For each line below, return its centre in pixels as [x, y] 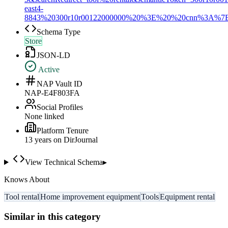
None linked [44, 117]
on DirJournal [75, 140]
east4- [34, 9]
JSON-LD [53, 55]
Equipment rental [187, 197]
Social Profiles [60, 107]
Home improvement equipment [90, 197]
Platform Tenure [63, 131]
